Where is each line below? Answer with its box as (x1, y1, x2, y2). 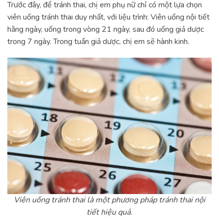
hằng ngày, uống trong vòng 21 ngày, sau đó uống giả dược (7, 23, 204, 35)
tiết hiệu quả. (87, 206, 132, 218)
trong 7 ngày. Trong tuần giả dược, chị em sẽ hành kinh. (7, 36, 189, 47)
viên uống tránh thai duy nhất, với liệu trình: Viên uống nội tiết (7, 11, 210, 22)
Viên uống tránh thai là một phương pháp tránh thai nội (14, 194, 205, 205)
